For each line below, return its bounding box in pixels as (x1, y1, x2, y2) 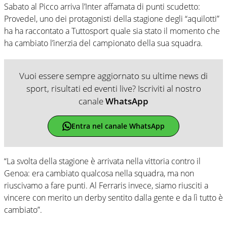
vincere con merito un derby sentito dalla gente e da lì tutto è (4, 192, 223, 203)
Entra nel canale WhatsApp (71, 121, 165, 131)
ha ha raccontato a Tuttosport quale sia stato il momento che (4, 25, 220, 36)
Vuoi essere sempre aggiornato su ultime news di (19, 69, 208, 82)
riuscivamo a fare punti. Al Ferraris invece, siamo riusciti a (4, 179, 208, 191)
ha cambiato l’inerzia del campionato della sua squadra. (4, 37, 203, 49)
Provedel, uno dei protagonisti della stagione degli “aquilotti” (4, 13, 219, 24)
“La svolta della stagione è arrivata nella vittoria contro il (4, 155, 201, 167)
